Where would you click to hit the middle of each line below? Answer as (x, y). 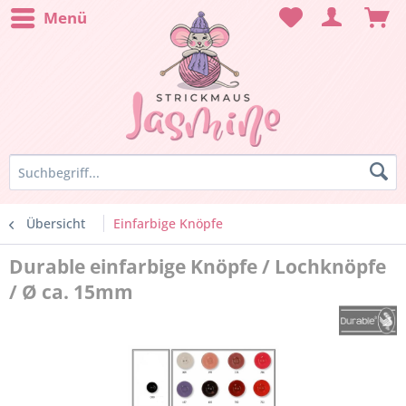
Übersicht (56, 223)
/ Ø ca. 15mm (71, 292)
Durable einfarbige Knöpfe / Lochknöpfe (198, 266)
